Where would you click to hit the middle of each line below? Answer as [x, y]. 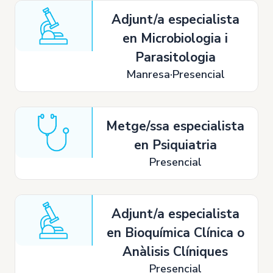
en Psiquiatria [175, 145]
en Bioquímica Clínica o [175, 233]
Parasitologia [175, 57]
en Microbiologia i [175, 38]
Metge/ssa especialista [175, 126]
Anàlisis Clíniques [175, 252]
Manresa [148, 74]
